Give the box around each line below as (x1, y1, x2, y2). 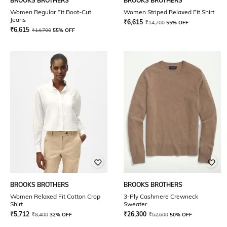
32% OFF (50, 211, 72, 218)
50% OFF (170, 211, 192, 218)
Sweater (124, 200, 147, 208)
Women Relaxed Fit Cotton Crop (10, 193, 100, 200)
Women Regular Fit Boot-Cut (10, 8, 91, 16)
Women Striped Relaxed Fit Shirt (124, 8, 214, 16)
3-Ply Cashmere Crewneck (124, 193, 198, 200)
